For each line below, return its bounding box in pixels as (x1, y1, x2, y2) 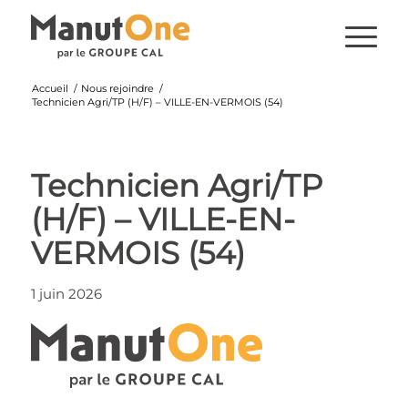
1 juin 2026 (30, 285, 102, 302)
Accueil (31, 82, 68, 95)
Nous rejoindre (80, 82, 154, 95)
